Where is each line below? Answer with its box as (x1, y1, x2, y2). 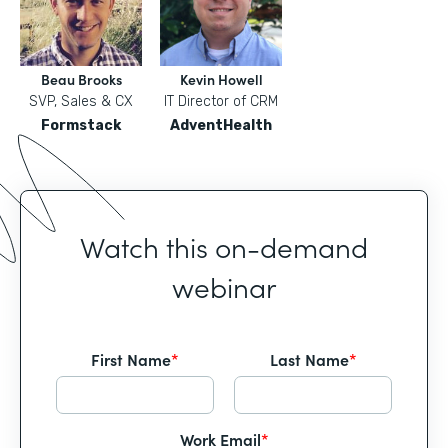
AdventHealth (170, 117, 272, 134)
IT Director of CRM (164, 93, 278, 110)
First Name (91, 348, 171, 370)
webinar (172, 266, 276, 306)
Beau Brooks (40, 69, 122, 89)
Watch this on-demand (80, 226, 368, 266)
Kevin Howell (179, 69, 263, 89)
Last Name (269, 348, 349, 370)
